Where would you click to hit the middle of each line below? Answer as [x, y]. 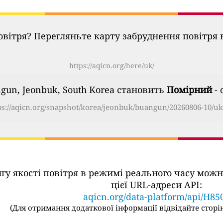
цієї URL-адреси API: [157, 184]
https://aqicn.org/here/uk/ [111, 66]
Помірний [189, 90]
